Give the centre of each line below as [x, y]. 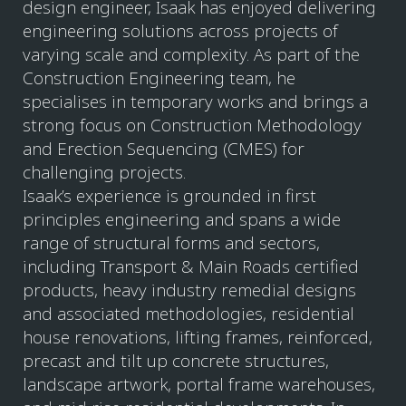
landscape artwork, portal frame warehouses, [199, 384]
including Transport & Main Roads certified [191, 266]
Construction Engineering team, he [159, 78]
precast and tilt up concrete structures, [176, 361]
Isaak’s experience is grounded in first [169, 196]
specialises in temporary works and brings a [195, 101]
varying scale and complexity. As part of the [191, 54]
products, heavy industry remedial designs [189, 290]
